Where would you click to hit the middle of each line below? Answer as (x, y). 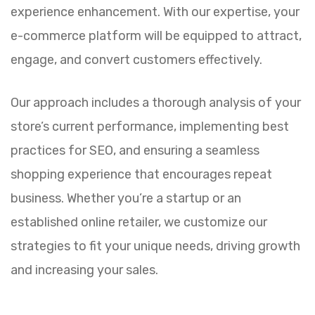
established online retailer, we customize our (139, 222)
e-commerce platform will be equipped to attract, (156, 36)
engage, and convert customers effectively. (136, 60)
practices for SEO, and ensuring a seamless (135, 150)
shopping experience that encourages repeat (141, 174)
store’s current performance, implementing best (150, 127)
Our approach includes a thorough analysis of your (156, 103)
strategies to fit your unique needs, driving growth (155, 246)
